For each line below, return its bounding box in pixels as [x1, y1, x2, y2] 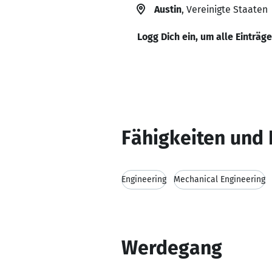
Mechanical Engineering [174, 174, 265, 185]
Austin [154, 4, 182, 15]
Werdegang [121, 236, 222, 259]
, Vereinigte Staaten [182, 4, 268, 15]
